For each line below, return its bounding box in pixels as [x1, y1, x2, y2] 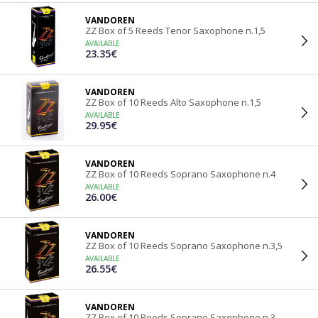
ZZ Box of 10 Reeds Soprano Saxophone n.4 [85, 168, 275, 180]
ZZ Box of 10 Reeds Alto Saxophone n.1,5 [85, 96, 261, 109]
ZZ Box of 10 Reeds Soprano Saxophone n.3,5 [85, 239, 283, 252]
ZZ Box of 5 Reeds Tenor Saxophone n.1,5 [85, 24, 265, 37]
